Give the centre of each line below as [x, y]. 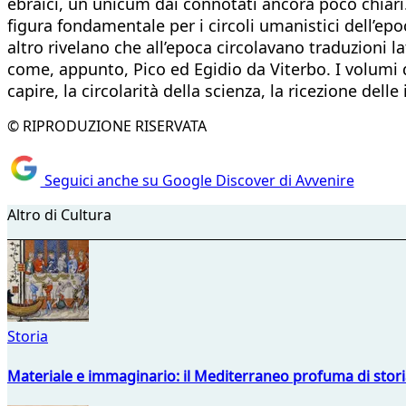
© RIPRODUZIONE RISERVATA [107, 126]
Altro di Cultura [59, 215]
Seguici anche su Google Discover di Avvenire [197, 181]
